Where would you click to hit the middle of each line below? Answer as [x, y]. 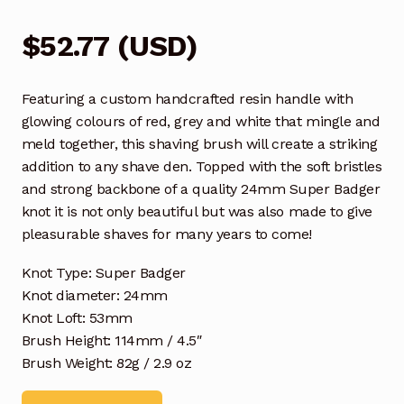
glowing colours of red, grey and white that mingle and [201, 121]
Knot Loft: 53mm [77, 317]
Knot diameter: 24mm [94, 295]
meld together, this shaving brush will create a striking [199, 143]
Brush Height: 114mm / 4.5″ [111, 340]
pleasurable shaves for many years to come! [167, 234]
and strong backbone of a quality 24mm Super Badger [201, 188]
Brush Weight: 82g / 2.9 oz [106, 363]
